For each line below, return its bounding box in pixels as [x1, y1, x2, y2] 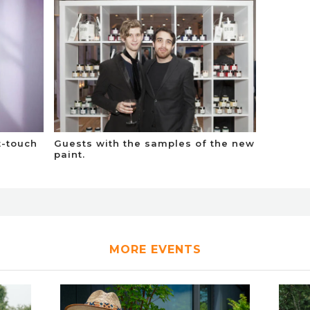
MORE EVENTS [109, 242, 201, 256]
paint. [54, 148, 86, 160]
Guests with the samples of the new [54, 137, 255, 149]
